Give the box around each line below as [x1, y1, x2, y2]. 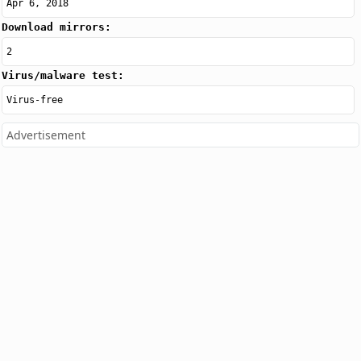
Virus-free [6, 94, 64, 106]
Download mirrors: [2, 21, 112, 34]
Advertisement [6, 127, 86, 143]
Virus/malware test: [2, 69, 125, 82]
